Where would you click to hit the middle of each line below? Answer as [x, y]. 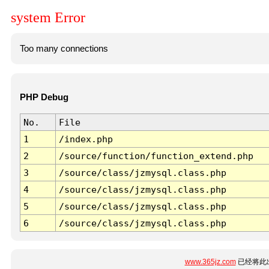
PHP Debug [44, 98]
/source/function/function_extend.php [156, 156]
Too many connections [64, 48]
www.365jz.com [210, 262]
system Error [48, 18]
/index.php [86, 139]
